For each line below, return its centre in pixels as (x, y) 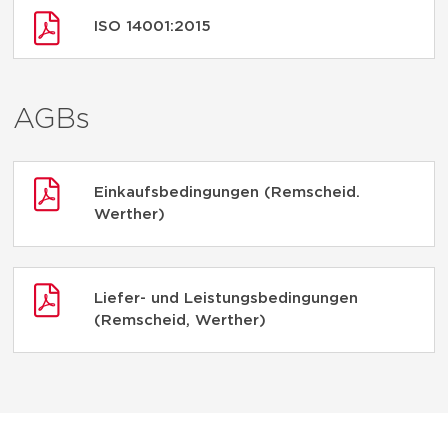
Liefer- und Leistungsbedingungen (226, 299)
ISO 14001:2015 (152, 27)
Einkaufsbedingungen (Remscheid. (227, 193)
